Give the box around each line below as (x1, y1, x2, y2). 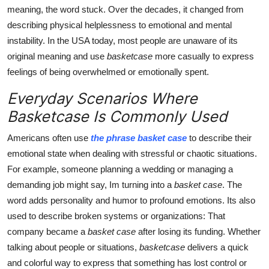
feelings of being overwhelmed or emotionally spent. (7, 66, 209, 77)
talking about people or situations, (7, 241, 139, 252)
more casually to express (153, 50, 254, 61)
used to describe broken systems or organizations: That (7, 210, 225, 221)
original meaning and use (7, 50, 107, 61)
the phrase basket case (91, 132, 187, 143)
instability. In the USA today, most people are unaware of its (7, 35, 238, 46)
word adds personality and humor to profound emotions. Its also (7, 195, 255, 205)
